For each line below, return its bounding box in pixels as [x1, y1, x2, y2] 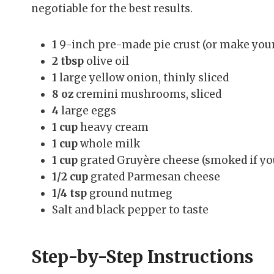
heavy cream [78, 120, 149, 135]
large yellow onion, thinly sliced [57, 71, 229, 85]
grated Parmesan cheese [88, 170, 220, 184]
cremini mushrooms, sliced [73, 87, 221, 102]
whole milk [78, 137, 140, 151]
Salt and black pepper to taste [52, 203, 209, 217]
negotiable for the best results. [31, 2, 193, 16]
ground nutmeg [87, 187, 172, 201]
